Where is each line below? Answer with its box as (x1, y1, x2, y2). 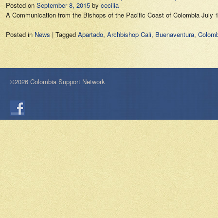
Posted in (6, 30, 35, 39)
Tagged (55, 30, 78, 39)
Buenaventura (155, 30, 194, 39)
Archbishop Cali (107, 30, 151, 39)
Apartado (78, 30, 103, 39)
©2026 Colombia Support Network (10, 77, 105, 86)
